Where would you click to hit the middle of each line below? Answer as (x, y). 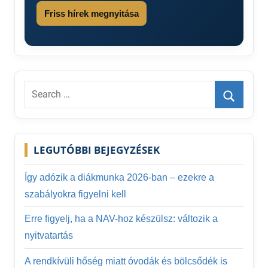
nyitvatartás (49, 236)
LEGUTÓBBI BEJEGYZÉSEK (97, 150)
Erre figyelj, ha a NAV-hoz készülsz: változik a (121, 219)
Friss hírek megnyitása (92, 14)
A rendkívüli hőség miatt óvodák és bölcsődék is (126, 261)
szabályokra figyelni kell (75, 194)
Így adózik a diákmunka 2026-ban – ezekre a (119, 177)
